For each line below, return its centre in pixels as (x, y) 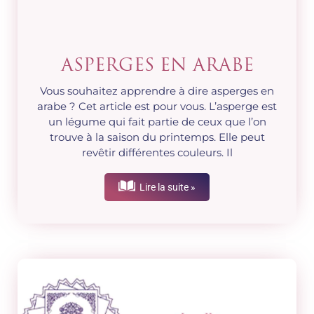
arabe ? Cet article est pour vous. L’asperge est (157, 107)
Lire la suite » (166, 187)
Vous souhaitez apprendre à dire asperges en (157, 91)
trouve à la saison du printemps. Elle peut (157, 137)
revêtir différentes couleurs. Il (157, 153)
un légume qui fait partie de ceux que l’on (157, 122)
